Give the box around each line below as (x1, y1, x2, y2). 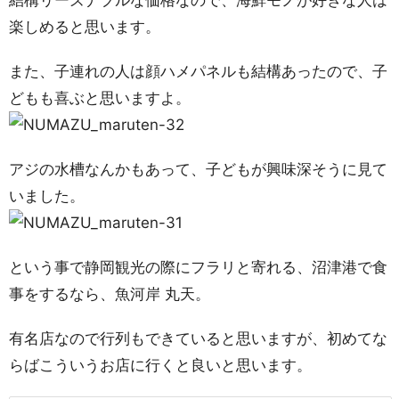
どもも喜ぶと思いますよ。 (9, 89, 191, 107)
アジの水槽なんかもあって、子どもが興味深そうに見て (9, 160, 387, 178)
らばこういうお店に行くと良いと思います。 (9, 356, 312, 374)
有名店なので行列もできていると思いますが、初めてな (9, 330, 387, 347)
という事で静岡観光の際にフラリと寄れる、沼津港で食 (9, 258, 387, 276)
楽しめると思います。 (9, 18, 160, 36)
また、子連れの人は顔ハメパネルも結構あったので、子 (9, 62, 387, 80)
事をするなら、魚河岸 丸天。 (9, 285, 210, 303)
